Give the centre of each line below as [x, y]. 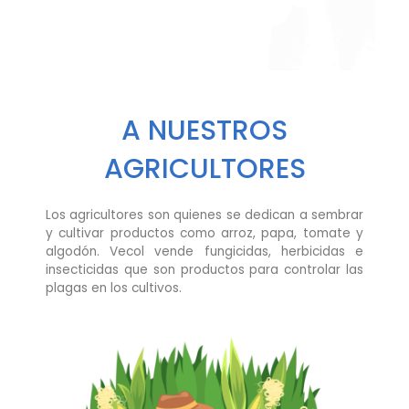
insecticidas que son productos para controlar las [204, 269]
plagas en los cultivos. [114, 288]
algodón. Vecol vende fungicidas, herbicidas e [204, 251]
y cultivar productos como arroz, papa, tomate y [204, 233]
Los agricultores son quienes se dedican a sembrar [204, 215]
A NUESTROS [204, 130]
